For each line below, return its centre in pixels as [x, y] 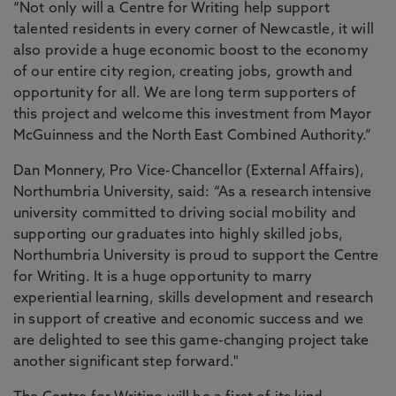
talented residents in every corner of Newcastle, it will [194, 30]
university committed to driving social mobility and [185, 214]
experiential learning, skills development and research [194, 299]
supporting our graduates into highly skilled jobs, [179, 235]
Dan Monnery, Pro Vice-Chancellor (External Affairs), [189, 171]
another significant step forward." [126, 362]
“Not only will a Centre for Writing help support [171, 9]
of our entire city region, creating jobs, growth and [183, 72]
